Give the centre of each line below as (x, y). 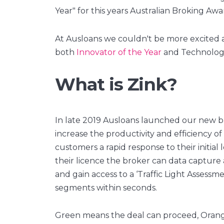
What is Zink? (116, 84)
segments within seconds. (106, 187)
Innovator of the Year (119, 52)
